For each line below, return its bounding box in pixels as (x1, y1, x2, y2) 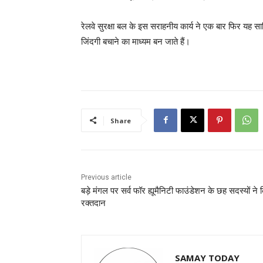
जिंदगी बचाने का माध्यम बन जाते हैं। (81, 35, 190, 47)
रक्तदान (81, 197, 106, 208)
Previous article (81, 173, 131, 181)
